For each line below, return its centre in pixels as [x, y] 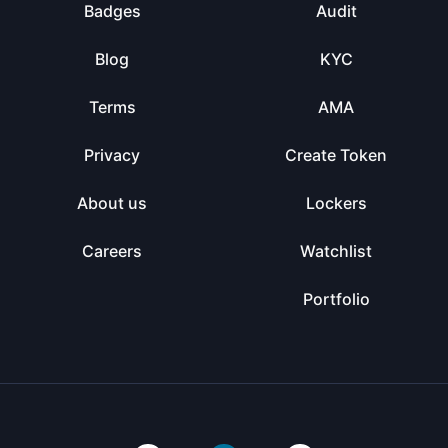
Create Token [336, 155]
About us [112, 203]
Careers [112, 251]
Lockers [336, 203]
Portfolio [336, 299]
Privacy [112, 155]
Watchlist [336, 251]
